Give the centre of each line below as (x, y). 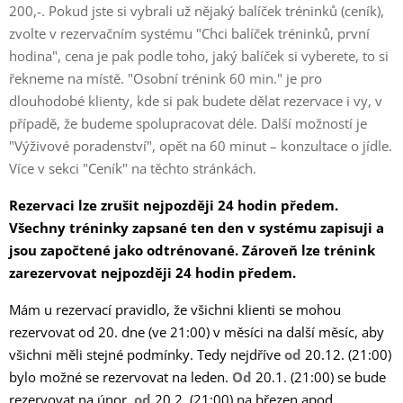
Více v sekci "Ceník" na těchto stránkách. (133, 168)
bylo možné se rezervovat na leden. (121, 377)
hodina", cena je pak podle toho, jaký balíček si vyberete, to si (199, 56)
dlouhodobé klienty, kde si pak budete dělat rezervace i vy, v (196, 101)
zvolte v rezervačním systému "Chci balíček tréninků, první (189, 33)
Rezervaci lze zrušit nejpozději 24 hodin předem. (174, 205)
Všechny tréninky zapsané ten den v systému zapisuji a (197, 228)
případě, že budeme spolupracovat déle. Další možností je (188, 123)
